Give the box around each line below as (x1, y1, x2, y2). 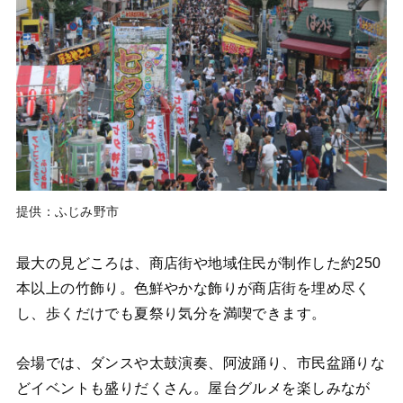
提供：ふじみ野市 (15, 204, 120, 219)
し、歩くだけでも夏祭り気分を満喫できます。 (15, 305, 327, 322)
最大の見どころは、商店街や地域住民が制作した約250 (15, 255, 381, 272)
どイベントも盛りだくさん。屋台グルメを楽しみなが (15, 379, 371, 396)
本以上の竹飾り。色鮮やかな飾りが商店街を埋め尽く (15, 280, 371, 297)
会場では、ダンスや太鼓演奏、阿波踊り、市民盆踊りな (15, 354, 386, 371)
